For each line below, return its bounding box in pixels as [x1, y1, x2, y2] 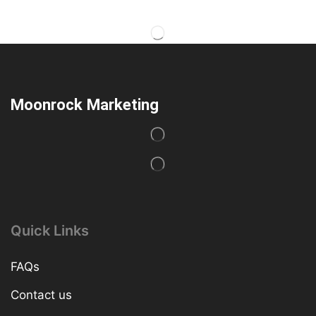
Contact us [11, 288, 72, 303]
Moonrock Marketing [11, 95, 159, 114]
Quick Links [11, 222, 89, 240]
